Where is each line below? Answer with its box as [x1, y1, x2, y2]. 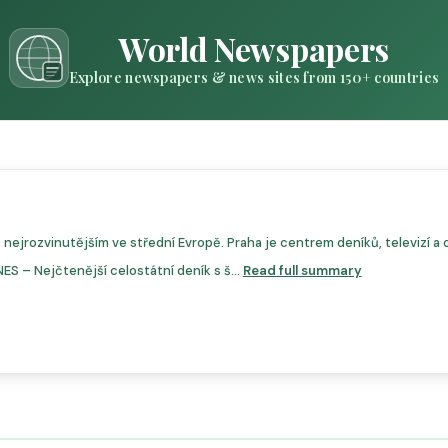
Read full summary [242, 262, 362, 279]
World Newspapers [118, 26, 390, 70]
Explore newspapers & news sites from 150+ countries [68, 67, 440, 87]
